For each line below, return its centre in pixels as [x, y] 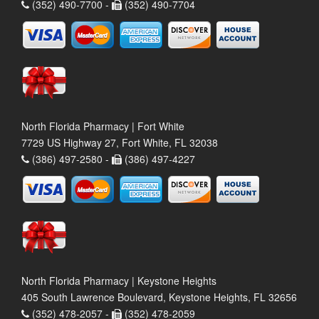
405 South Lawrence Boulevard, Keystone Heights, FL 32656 [159, 297]
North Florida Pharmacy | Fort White [103, 126]
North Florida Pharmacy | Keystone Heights [119, 280]
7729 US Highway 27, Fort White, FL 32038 [120, 142]
